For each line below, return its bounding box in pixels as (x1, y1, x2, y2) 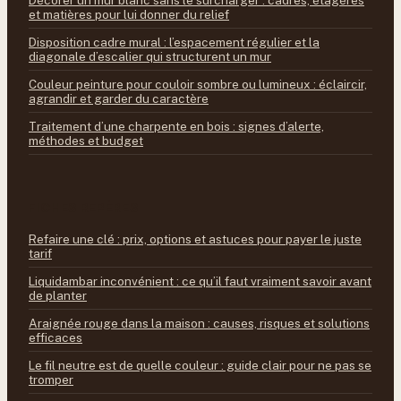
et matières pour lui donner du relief (29, 7, 229, 22)
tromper (29, 372, 73, 388)
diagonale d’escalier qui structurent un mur (29, 49, 271, 64)
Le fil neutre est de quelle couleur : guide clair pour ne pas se (29, 358, 371, 373)
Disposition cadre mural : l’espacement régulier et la (29, 35, 320, 50)
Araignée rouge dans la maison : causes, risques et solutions (29, 316, 370, 331)
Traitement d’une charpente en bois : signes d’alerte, (29, 119, 324, 134)
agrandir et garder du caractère (29, 91, 209, 107)
